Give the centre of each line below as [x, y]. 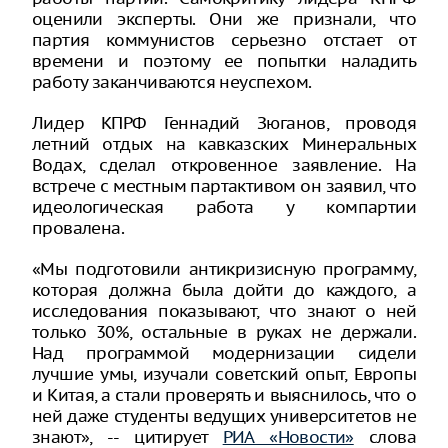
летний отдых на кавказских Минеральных [224, 144]
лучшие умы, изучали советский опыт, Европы [224, 374]
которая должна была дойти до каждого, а [224, 290]
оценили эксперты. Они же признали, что [224, 19]
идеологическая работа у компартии [224, 207]
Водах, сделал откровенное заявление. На [224, 165]
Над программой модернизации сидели [224, 353]
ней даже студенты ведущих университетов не [224, 416]
